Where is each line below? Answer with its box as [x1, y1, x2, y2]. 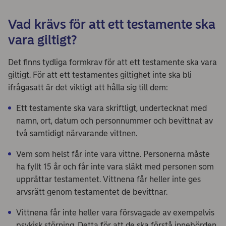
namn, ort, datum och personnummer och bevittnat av [16, 116, 213, 126]
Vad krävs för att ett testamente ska [8, 16, 215, 32]
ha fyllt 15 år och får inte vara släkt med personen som [16, 161, 214, 172]
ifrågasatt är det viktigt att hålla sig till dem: [8, 82, 170, 92]
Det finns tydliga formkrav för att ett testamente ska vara [8, 57, 217, 67]
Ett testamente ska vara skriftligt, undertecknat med [16, 103, 207, 113]
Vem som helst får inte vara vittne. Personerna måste [16, 149, 210, 159]
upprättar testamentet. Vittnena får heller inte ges [16, 174, 201, 184]
